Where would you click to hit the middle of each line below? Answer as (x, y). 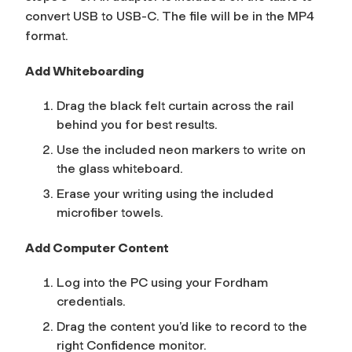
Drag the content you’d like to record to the (182, 326)
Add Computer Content (97, 247)
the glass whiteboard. (120, 168)
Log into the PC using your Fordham (162, 282)
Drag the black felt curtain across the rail (175, 105)
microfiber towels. (110, 212)
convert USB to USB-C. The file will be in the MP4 (170, 16)
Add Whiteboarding (84, 71)
